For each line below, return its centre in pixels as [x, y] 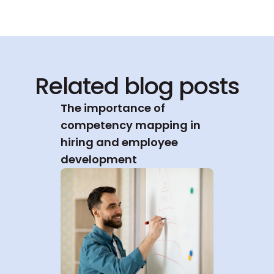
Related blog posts [137, 86]
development [99, 159]
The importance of [113, 108]
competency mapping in [131, 125]
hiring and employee [119, 142]
